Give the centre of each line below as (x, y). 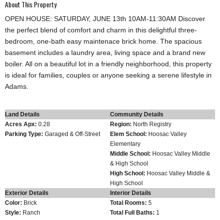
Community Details (137, 114)
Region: (121, 124)
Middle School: (130, 153)
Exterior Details (27, 193)
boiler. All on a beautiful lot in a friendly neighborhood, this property (108, 64)
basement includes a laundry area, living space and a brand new (105, 53)
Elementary (125, 144)
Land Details (22, 114)
